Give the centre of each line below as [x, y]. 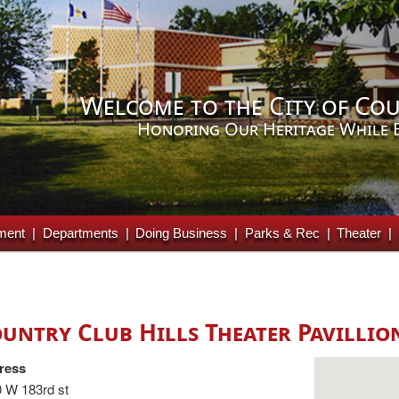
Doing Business [182, 233]
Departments [80, 233]
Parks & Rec [282, 233]
